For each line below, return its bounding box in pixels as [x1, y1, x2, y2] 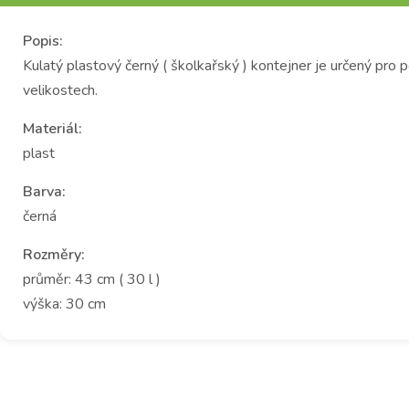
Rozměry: [23, 244, 85, 265]
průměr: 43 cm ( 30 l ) [23, 268, 161, 289]
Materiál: [23, 118, 82, 139]
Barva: [23, 181, 66, 202]
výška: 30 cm [23, 293, 106, 314]
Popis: [23, 30, 63, 51]
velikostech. [23, 79, 98, 100]
